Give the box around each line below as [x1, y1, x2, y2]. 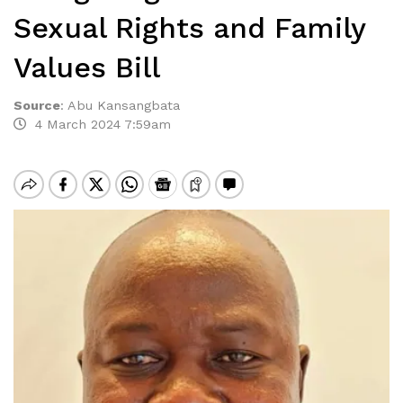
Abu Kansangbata [67, 98, 180, 112]
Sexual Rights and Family [13, 11, 365, 45]
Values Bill [13, 50, 160, 85]
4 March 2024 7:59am [26, 117, 171, 131]
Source [13, 98, 60, 112]
